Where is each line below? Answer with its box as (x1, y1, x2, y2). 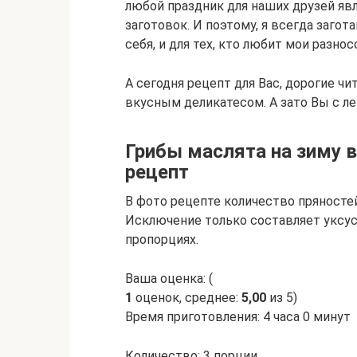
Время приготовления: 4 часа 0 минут (125, 309, 351, 324)
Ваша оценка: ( (125, 271, 213, 286)
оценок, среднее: (132, 290, 241, 305)
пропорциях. (125, 232, 198, 247)
